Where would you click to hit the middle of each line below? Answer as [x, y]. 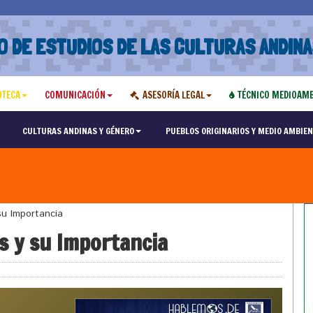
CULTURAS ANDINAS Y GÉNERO [78, 131]
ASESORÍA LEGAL [173, 95]
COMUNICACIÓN [75, 95]
